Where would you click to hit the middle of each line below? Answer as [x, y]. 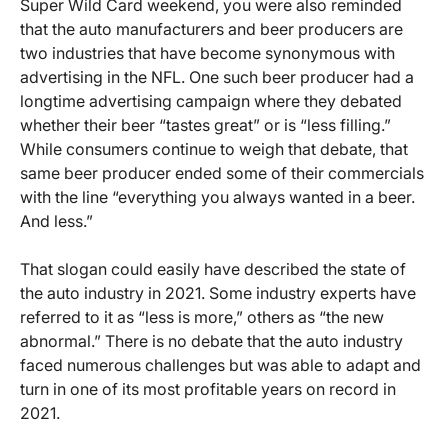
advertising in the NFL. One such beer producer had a [217, 76]
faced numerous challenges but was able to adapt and [220, 364]
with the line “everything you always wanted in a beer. [217, 196]
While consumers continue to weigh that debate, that [214, 148]
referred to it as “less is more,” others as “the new [202, 316]
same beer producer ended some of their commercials [222, 172]
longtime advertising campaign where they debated [211, 100]
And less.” [56, 220]
